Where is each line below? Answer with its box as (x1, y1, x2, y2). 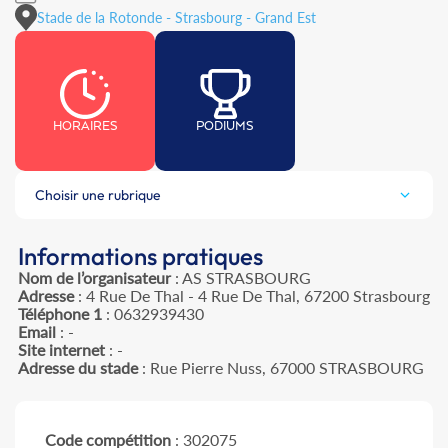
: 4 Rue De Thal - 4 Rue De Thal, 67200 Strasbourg (74, 286, 430, 306)
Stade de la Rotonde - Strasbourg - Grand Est (37, 8, 316, 26)
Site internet (18, 340, 105, 360)
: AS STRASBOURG (171, 268, 311, 288)
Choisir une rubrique (35, 186, 161, 205)
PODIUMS (196, 118, 254, 134)
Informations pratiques (18, 241, 263, 272)
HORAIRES (52, 118, 118, 134)
